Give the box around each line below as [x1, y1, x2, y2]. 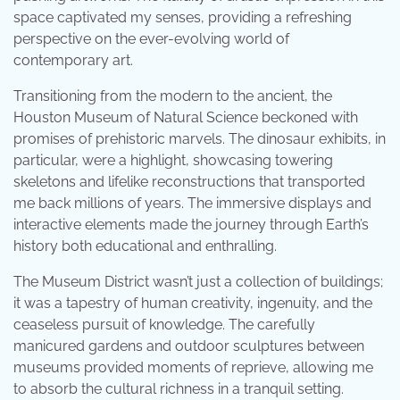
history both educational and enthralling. [13, 237, 277, 255]
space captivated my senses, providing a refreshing [13, 9, 352, 27]
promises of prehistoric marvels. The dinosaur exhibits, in [13, 130, 386, 148]
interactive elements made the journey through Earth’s [13, 216, 369, 234]
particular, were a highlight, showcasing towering [13, 152, 333, 170]
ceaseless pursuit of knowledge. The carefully [13, 316, 315, 334]
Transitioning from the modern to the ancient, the [13, 87, 332, 105]
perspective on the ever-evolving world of [13, 30, 289, 48]
